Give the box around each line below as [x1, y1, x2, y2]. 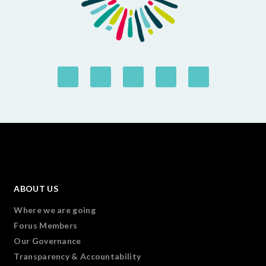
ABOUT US [14, 183, 58, 194]
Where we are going [14, 204, 96, 215]
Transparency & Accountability [14, 251, 141, 261]
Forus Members [14, 220, 78, 230]
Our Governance [14, 235, 81, 246]
